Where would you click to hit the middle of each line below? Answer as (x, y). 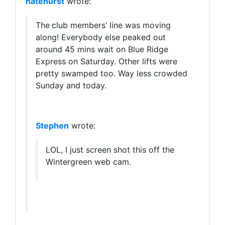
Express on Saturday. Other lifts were (106, 62)
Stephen (52, 126)
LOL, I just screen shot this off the (110, 150)
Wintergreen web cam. (88, 162)
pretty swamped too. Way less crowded (111, 74)
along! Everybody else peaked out (101, 37)
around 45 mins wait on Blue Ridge (102, 49)
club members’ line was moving (111, 25)
